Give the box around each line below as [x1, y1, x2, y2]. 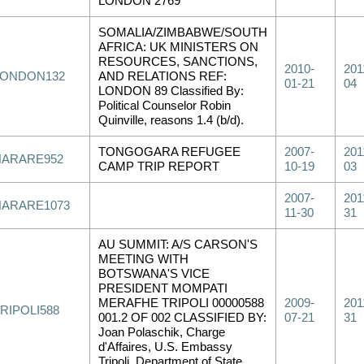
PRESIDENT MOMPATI [98, 282, 227, 295]
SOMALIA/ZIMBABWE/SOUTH [98, 26, 267, 39]
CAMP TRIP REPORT [98, 160, 219, 173]
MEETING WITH [98, 253, 188, 266]
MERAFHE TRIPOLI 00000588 [98, 297, 264, 310]
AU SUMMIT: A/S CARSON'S [98, 238, 258, 251]
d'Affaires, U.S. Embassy [98, 340, 232, 353]
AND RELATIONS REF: [98, 70, 227, 83]
